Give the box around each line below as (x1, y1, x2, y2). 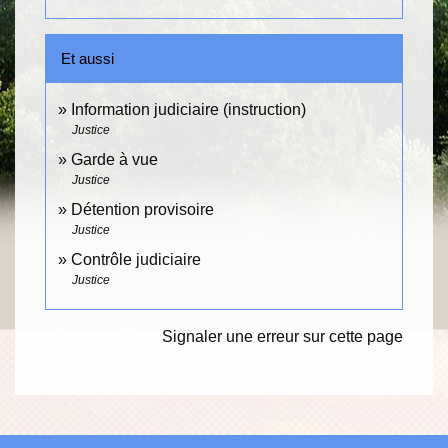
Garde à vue (71, 150, 158, 168)
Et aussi (61, 49, 114, 67)
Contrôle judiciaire (71, 250, 201, 268)
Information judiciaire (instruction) (71, 100, 306, 118)
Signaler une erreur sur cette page (162, 327, 403, 345)
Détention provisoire (71, 200, 214, 218)
